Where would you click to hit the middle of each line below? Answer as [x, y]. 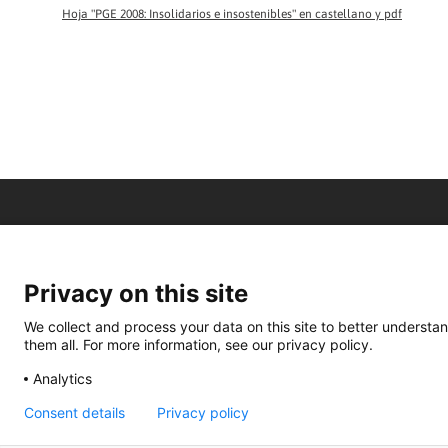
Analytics [62, 378]
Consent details [74, 412]
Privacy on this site [136, 293]
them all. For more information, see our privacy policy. [198, 344]
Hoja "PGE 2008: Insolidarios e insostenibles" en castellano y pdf [232, 14]
